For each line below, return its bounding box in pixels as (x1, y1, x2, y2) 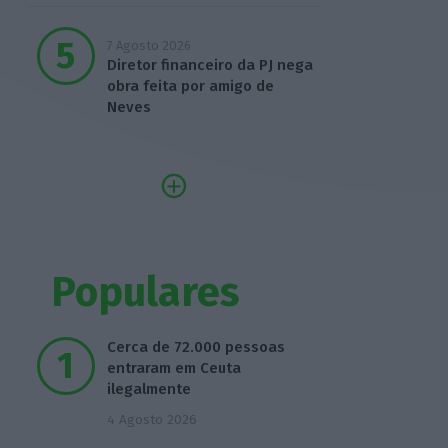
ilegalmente (106, 380, 191, 399)
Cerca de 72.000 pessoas (106, 338, 285, 357)
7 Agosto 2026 (106, 38, 191, 54)
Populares (51, 267, 240, 317)
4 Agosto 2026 (106, 411, 197, 429)
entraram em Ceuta (106, 359, 241, 378)
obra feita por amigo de (106, 77, 274, 96)
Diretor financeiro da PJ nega (106, 56, 313, 75)
